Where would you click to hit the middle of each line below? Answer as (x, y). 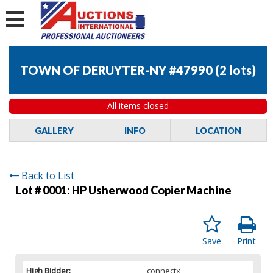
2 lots (236, 70)
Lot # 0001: (44, 190)
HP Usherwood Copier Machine (152, 190)
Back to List (48, 175)
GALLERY (54, 130)
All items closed (138, 106)
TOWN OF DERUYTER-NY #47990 (116, 70)
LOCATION (219, 130)
